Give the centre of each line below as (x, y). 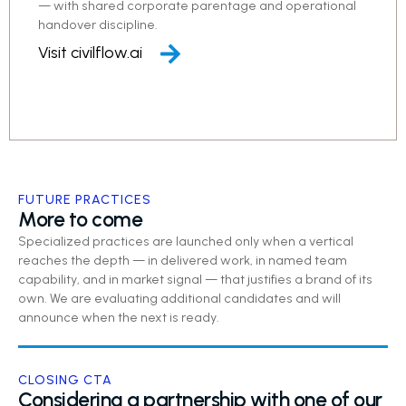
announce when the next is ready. (119, 318)
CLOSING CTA (65, 381)
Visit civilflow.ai (91, 53)
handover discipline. (98, 24)
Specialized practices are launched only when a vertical (186, 242)
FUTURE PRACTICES (85, 200)
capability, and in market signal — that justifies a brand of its (195, 280)
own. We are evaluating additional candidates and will (179, 299)
